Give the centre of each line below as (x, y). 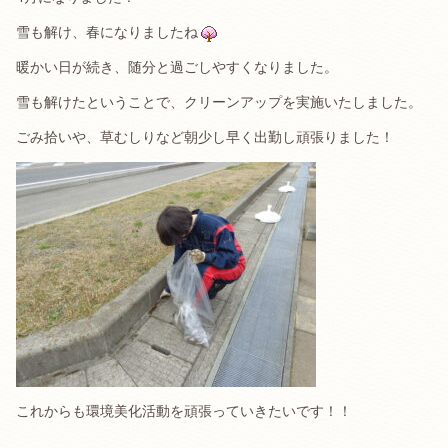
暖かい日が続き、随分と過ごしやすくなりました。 (177, 67)
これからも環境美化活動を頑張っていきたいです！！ (184, 411)
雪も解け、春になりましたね (107, 32)
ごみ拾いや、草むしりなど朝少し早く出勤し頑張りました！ (205, 137)
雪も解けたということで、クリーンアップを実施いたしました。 (219, 102)
